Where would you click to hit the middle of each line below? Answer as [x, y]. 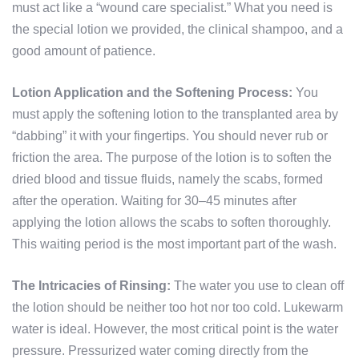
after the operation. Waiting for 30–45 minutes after [154, 201]
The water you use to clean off [257, 286]
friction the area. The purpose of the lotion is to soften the [172, 158]
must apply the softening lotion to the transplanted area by [175, 115]
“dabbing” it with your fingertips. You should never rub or [170, 136]
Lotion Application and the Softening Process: [152, 93]
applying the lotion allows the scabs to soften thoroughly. [171, 223]
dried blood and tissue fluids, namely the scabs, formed [167, 179]
